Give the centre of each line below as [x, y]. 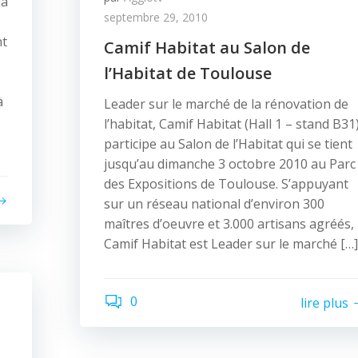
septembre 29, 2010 [156, 17]
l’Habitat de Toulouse [188, 73]
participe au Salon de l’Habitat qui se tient [228, 144]
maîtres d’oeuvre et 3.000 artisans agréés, [229, 224]
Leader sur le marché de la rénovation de [226, 104]
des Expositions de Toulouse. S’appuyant [226, 184]
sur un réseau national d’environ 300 [214, 204]
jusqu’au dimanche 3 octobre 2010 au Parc [230, 164]
